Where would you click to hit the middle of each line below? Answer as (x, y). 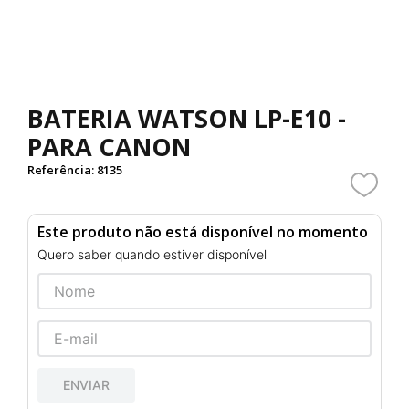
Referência (60, 170)
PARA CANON (110, 147)
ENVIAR (87, 384)
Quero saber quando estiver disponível (152, 254)
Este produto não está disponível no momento (203, 232)
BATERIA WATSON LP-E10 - (187, 118)
